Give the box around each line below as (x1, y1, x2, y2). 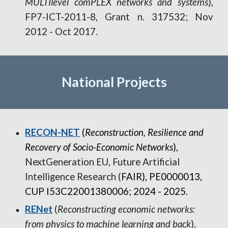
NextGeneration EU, (25, 156, 111, 167)
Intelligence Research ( (25, 171, 122, 182)
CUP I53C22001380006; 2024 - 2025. (25, 186, 188, 197)
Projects (113, 74, 167, 90)
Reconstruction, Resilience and (85, 127, 204, 138)
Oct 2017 (53, 26, 96, 37)
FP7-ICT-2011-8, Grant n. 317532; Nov (25, 11, 213, 22)
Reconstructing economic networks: (58, 204, 195, 215)
